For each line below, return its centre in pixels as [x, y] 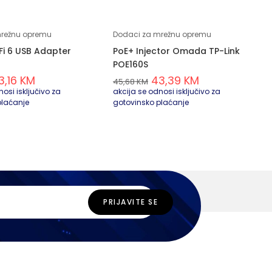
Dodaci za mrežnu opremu [162, 34]
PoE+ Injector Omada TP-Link [176, 51]
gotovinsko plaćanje [151, 102]
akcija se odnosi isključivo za [167, 91]
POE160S [131, 64]
